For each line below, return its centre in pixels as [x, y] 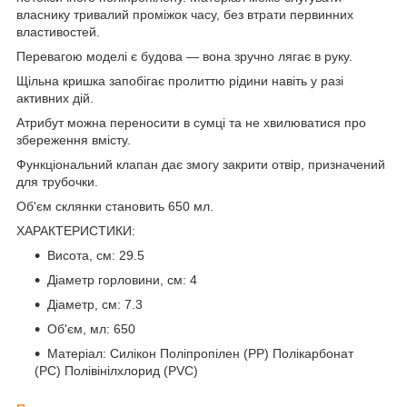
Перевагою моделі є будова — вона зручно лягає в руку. [184, 56]
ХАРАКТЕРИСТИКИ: [76, 230]
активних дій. [55, 98]
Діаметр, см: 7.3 [95, 304]
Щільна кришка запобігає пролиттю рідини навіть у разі [180, 80]
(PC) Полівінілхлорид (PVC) [116, 370]
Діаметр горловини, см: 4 [122, 279]
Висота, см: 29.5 [96, 255]
